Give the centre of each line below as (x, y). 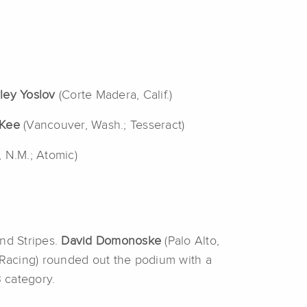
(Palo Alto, (192, 242)
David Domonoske (113, 242)
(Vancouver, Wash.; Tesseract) (102, 126)
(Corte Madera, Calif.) (115, 96)
